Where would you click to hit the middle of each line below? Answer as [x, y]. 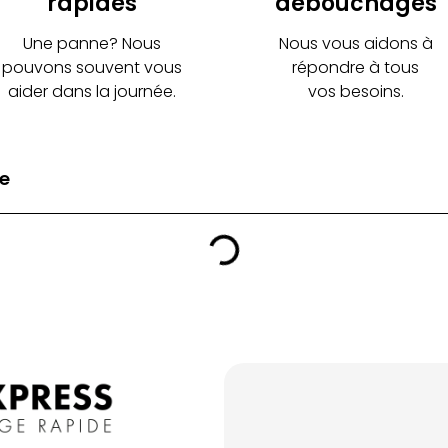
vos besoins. [355, 91]
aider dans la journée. [92, 91]
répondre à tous [356, 67]
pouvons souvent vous [92, 67]
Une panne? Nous [92, 43]
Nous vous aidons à [355, 43]
